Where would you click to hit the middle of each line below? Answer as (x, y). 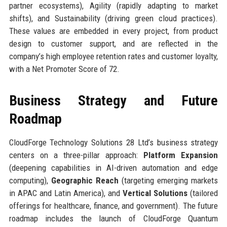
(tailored (203, 193)
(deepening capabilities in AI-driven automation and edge (113, 167)
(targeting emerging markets (168, 180)
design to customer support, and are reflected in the (113, 43)
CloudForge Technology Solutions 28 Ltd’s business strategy (113, 142)
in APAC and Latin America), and (66, 193)
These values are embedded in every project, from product (113, 31)
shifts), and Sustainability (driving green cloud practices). (113, 18)
